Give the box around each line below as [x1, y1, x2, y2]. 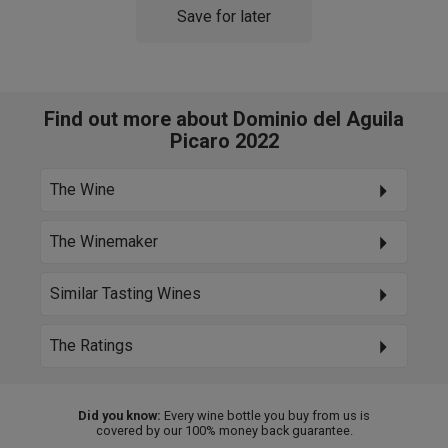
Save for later [177, 6, 271, 26]
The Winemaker [50, 231, 158, 251]
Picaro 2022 [169, 128, 279, 153]
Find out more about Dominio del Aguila [44, 106, 404, 131]
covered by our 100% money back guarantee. [95, 422, 353, 438]
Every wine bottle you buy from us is [161, 407, 370, 423]
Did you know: [78, 407, 161, 423]
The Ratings [50, 335, 133, 355]
